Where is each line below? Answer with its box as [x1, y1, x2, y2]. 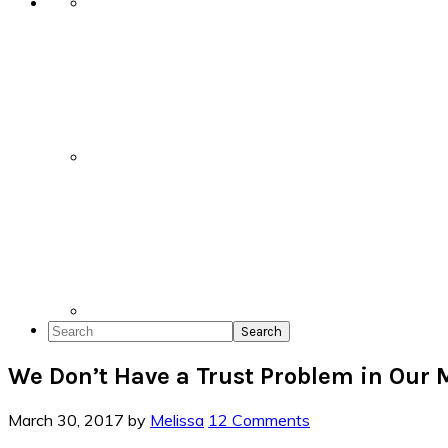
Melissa [150, 409, 204, 430]
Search [47, 320, 95, 339]
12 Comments [208, 409, 310, 430]
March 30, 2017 [8, 409, 124, 430]
